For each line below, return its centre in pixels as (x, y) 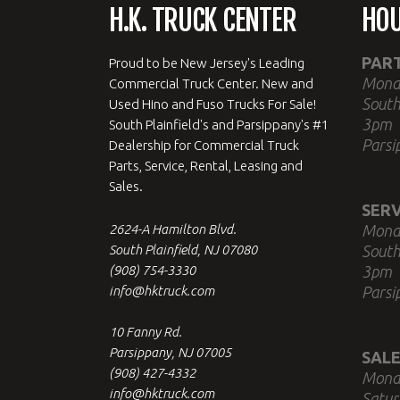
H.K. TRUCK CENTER (203, 20)
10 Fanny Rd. (146, 331)
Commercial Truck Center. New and (211, 83)
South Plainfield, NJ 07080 (183, 249)
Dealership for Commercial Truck (204, 145)
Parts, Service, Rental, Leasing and (206, 165)
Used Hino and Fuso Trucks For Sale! (212, 104)
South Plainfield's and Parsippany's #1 (219, 124)
